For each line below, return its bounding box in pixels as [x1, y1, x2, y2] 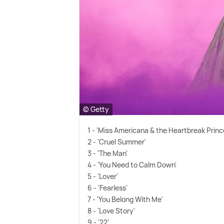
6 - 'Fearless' [87, 182, 128, 192]
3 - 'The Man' [87, 148, 128, 158]
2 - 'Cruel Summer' [87, 136, 146, 146]
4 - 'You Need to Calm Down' [87, 159, 177, 169]
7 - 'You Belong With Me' [87, 194, 163, 204]
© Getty [83, 104, 109, 114]
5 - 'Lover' [87, 171, 118, 181]
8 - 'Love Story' [87, 205, 135, 215]
